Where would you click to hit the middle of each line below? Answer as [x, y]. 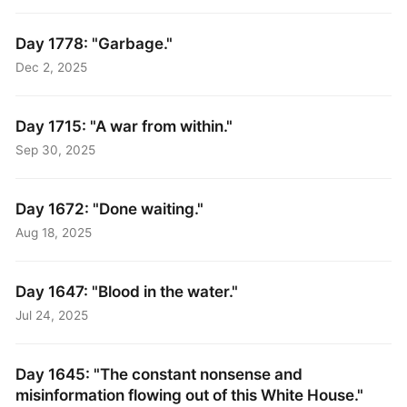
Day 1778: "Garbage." [94, 44]
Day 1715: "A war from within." [124, 126]
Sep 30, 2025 [56, 149]
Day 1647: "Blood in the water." [127, 292]
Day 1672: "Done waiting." [110, 209]
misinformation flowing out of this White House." [190, 395]
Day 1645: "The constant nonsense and [159, 374]
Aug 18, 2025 [54, 232]
